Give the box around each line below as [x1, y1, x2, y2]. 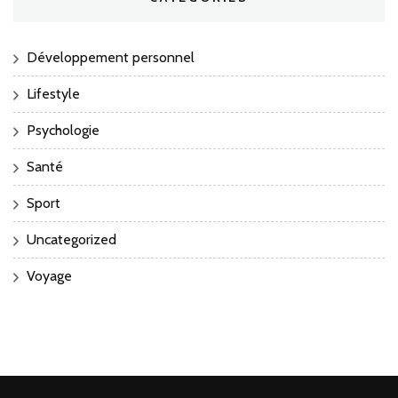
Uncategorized [27, 230, 116, 248]
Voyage [27, 267, 72, 284]
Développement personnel [27, 48, 195, 66]
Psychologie [27, 121, 99, 139]
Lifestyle [27, 84, 80, 102]
